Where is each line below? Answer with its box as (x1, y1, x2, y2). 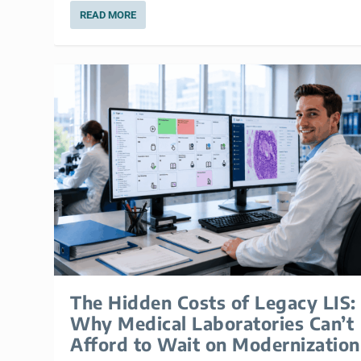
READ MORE (80, 9, 137, 22)
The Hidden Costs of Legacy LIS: (70, 290, 356, 313)
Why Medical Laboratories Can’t (70, 311, 355, 334)
